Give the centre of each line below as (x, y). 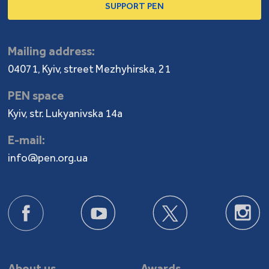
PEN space (36, 95)
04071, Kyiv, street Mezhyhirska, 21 (89, 69)
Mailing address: (52, 51)
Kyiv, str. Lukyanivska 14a (65, 113)
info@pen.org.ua (48, 158)
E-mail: (27, 140)
